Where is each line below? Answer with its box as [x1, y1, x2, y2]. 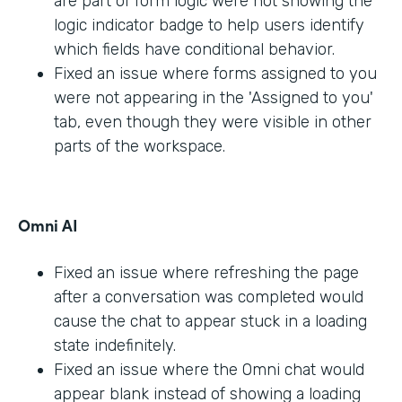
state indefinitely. [54, 336, 176, 356]
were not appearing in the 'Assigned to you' [54, 88, 373, 109]
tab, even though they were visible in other [54, 112, 371, 133]
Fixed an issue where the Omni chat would [54, 360, 364, 380]
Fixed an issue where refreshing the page [54, 263, 359, 284]
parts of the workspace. [54, 136, 225, 157]
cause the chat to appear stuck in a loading [54, 311, 367, 332]
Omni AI [18, 214, 78, 237]
